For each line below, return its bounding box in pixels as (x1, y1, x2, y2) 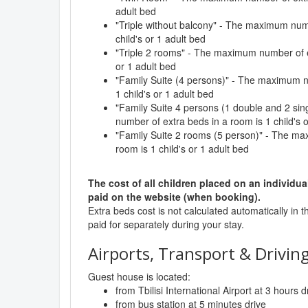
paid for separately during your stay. (88, 217, 244, 231)
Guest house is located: (88, 269, 190, 283)
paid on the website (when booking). (88, 189, 261, 203)
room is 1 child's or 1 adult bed (115, 141, 249, 155)
